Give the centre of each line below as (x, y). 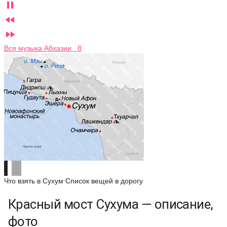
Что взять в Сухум (34, 181)
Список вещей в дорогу (104, 181)
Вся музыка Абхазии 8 (43, 48)
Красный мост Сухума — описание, (111, 204)
